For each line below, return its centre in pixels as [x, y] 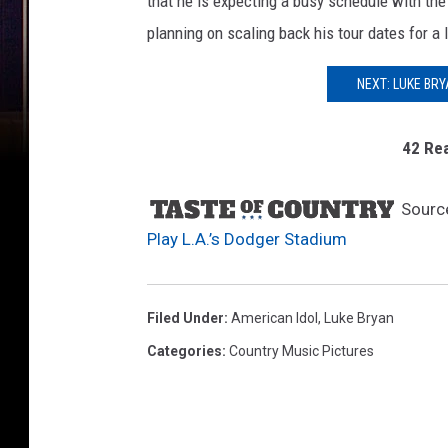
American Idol [274, 318]
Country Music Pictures [301, 351]
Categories [184, 351]
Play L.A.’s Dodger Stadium [247, 239]
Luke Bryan [359, 318]
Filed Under [185, 318]
